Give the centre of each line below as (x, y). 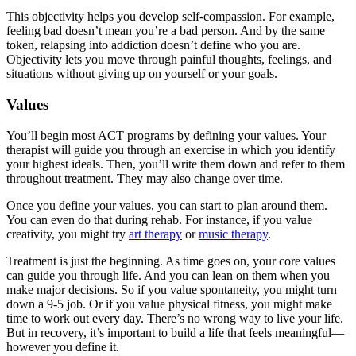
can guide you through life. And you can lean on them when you (168, 275)
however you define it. (63, 346)
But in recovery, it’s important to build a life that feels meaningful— (175, 332)
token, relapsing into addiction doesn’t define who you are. (153, 45)
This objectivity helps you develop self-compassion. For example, (170, 17)
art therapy (155, 234)
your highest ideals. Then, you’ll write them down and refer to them (176, 164)
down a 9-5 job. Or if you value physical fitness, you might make (169, 304)
